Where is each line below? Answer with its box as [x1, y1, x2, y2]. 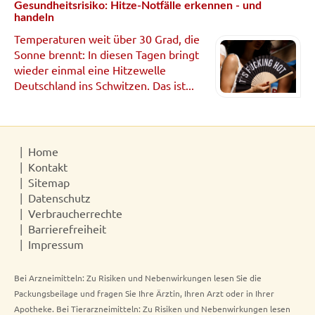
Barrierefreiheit [28, 221, 106, 236]
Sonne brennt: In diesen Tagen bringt [14, 47, 199, 62]
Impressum [28, 236, 84, 251]
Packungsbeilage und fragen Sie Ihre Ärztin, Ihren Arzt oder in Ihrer [14, 287, 274, 299]
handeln [14, 12, 54, 24]
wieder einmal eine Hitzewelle [14, 63, 166, 77]
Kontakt [28, 159, 67, 174]
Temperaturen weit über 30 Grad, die [14, 32, 200, 46]
